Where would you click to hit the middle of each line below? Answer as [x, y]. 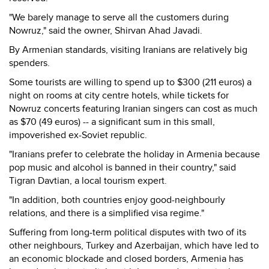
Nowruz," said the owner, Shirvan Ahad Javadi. [106, 31]
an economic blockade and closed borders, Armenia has [126, 259]
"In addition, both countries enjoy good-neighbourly [117, 200]
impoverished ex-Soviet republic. [78, 135]
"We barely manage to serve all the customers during [119, 17]
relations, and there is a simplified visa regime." [107, 213]
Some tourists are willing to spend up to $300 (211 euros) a [130, 82]
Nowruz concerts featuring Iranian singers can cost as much [133, 109]
